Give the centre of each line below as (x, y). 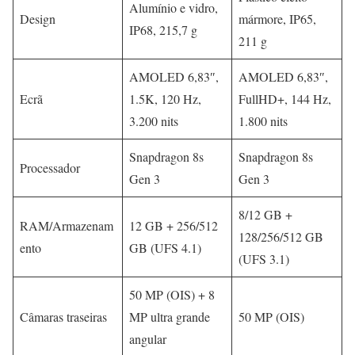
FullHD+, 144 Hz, (285, 99)
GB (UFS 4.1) (165, 248)
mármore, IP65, (277, 19)
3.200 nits (154, 121)
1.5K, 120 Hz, (165, 99)
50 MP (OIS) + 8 (172, 295)
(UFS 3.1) (264, 259)
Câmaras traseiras (63, 317)
